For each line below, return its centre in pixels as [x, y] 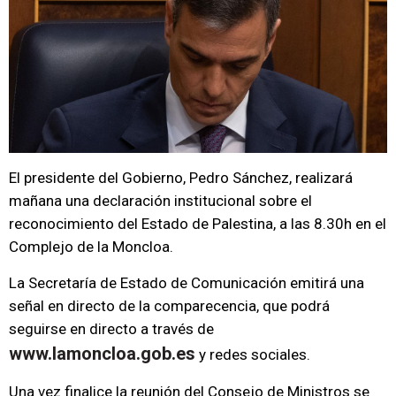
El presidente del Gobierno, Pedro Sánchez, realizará [181, 178]
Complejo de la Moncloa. [91, 247]
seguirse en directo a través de [111, 329]
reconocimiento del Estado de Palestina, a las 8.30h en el [198, 224]
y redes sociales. [253, 354]
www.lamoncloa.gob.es [102, 354]
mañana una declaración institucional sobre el [160, 201]
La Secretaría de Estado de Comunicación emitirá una [187, 283]
